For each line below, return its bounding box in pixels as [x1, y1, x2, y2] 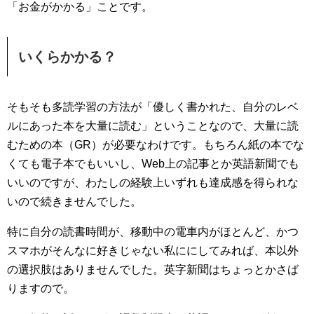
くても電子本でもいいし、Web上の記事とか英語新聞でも [7, 158, 299, 170]
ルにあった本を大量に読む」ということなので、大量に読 [7, 120, 299, 132]
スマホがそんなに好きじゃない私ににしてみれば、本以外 [7, 245, 299, 257]
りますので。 [7, 282, 74, 294]
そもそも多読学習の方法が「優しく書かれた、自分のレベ [7, 101, 299, 113]
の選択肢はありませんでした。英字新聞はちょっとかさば [7, 264, 299, 275]
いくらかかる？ [18, 49, 116, 64]
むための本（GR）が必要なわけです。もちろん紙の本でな [7, 139, 304, 151]
